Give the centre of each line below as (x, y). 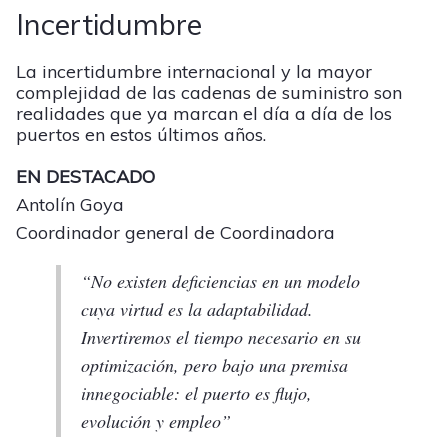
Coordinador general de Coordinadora (175, 233)
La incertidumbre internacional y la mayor (194, 72)
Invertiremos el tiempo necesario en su (221, 337)
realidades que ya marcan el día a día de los (204, 114)
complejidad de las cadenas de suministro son (209, 93)
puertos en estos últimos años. (141, 135)
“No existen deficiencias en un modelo (220, 281)
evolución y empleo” (156, 421)
